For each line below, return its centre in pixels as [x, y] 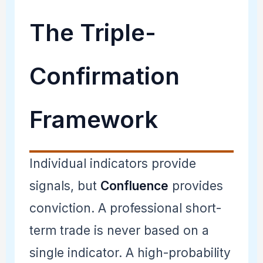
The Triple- [92, 32]
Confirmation [104, 76]
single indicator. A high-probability [130, 252]
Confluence [134, 186]
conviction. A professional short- [125, 208]
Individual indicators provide [112, 163]
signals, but [65, 186]
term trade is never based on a [119, 230]
